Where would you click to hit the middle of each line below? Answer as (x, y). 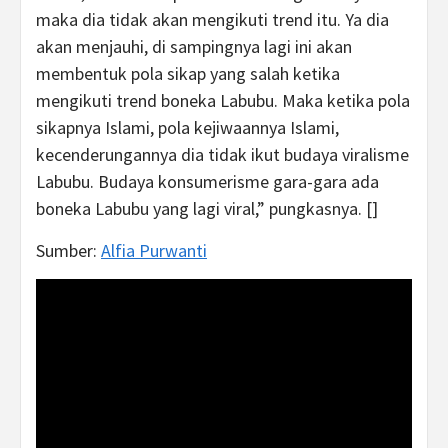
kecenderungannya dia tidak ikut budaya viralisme (222, 155)
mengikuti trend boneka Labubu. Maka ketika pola (223, 101)
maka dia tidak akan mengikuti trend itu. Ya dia (212, 20)
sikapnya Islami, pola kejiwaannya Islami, (187, 128)
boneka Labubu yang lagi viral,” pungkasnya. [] (207, 209)
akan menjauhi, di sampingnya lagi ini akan (194, 47)
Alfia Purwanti (154, 251)
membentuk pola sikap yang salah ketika (188, 74)
